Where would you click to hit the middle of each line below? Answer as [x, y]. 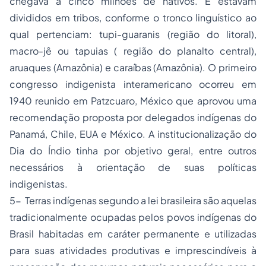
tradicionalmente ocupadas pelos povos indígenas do [133, 217]
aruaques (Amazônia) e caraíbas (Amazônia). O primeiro [133, 67]
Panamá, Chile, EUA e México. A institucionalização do [133, 134]
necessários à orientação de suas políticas [133, 167]
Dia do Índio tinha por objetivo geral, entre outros [133, 151]
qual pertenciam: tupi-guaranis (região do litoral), [133, 34]
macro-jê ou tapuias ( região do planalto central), [133, 51]
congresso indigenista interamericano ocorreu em [133, 84]
